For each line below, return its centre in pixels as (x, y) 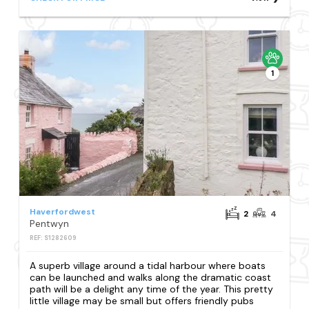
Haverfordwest (63, 212)
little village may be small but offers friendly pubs (142, 301)
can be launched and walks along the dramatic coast (151, 278)
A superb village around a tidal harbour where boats (148, 266)
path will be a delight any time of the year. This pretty (152, 289)
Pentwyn (50, 224)
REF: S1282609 (53, 238)
